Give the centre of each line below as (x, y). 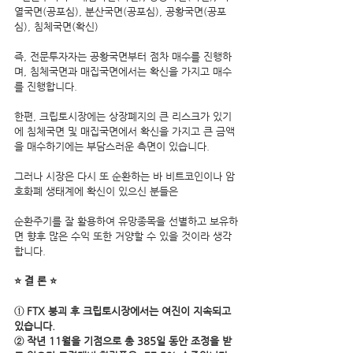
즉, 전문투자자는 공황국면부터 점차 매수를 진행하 (123, 56)
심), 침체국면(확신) (56, 26)
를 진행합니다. (46, 86)
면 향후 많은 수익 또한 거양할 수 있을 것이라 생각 (123, 236)
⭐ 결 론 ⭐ (35, 281)
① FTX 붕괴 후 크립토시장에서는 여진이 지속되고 (124, 310)
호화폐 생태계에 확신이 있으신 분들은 (98, 191)
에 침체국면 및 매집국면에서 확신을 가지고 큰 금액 (124, 131)
